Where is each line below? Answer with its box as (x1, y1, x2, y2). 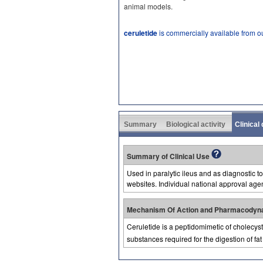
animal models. (124, 1, 173, 12)
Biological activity (166, 120, 225, 129)
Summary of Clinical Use (127, 150, 211, 161)
